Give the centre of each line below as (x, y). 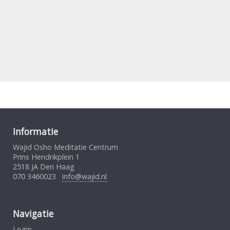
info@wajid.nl (84, 176)
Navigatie (33, 214)
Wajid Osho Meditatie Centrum (65, 147)
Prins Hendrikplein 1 (46, 157)
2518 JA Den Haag (44, 166)
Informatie (35, 131)
